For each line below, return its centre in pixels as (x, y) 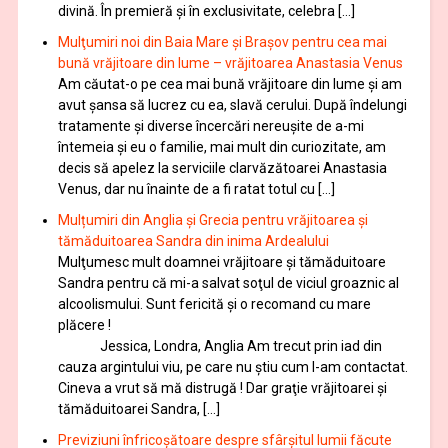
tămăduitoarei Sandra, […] (138, 408)
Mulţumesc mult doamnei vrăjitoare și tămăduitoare (221, 261)
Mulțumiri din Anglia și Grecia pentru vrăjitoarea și (212, 219)
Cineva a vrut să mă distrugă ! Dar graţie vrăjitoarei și (222, 387)
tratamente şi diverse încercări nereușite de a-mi (210, 125)
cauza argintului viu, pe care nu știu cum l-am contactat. (232, 366)
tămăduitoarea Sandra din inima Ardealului (193, 240)
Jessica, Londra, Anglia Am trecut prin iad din (219, 345)
